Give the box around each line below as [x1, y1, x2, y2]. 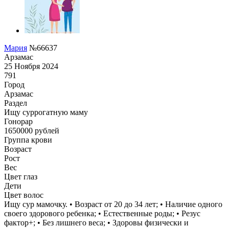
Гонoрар [4, 117, 33, 126]
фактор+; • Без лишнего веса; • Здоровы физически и [4, 218, 189, 227]
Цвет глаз [4, 172, 37, 181]
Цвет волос [4, 190, 43, 199]
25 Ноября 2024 [4, 61, 58, 71]
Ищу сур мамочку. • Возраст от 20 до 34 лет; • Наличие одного [4, 199, 222, 209]
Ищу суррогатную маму [4, 107, 88, 117]
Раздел [4, 98, 27, 107]
